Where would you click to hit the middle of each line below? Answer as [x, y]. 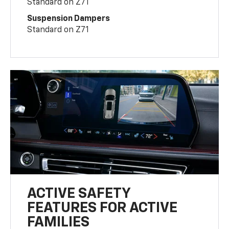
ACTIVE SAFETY [79, 193]
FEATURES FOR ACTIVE [102, 208]
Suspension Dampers [69, 19]
